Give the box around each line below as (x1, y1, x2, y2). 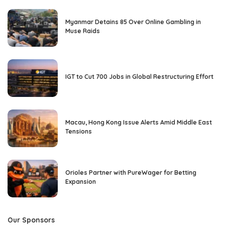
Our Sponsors (8, 215, 55, 224)
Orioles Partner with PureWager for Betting (65, 168, 196, 176)
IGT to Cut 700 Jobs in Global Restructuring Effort (65, 72, 213, 80)
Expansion (65, 177, 96, 185)
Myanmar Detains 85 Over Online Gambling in (65, 18, 201, 26)
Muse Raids (65, 27, 100, 35)
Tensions (65, 127, 92, 135)
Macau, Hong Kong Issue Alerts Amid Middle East (65, 118, 212, 126)
